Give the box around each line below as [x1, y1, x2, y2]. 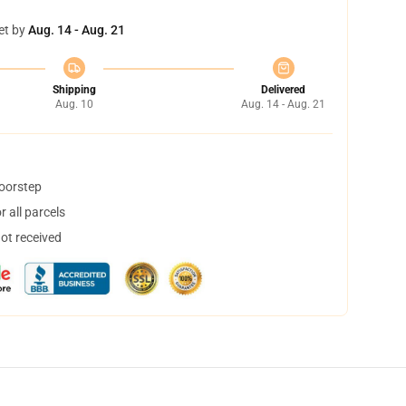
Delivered [261, 83, 305, 96]
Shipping [52, 83, 96, 96]
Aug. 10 [54, 98, 93, 111]
